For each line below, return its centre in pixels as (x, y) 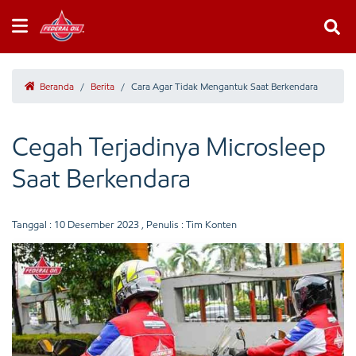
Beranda (56, 86)
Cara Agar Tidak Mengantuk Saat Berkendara (224, 86)
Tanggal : (33, 224)
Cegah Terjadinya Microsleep (169, 147)
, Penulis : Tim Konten (188, 224)
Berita (103, 86)
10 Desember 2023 (97, 224)
